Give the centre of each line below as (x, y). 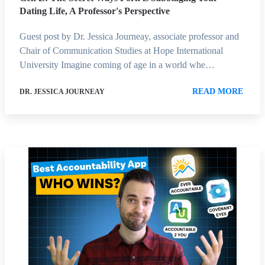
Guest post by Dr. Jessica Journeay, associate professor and (129, 36)
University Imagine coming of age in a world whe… (117, 64)
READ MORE (218, 91)
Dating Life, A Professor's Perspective (95, 11)
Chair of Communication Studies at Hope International (121, 50)
